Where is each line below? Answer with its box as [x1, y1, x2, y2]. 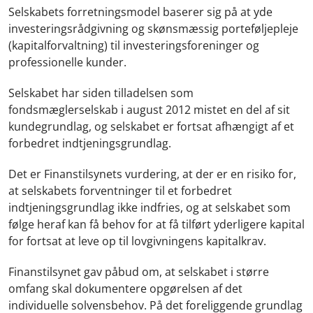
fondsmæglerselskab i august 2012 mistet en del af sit [8, 102, 290, 118]
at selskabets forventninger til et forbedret [8, 183, 232, 199]
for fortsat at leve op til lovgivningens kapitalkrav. [8, 233, 266, 249]
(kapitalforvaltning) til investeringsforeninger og [8, 38, 259, 54]
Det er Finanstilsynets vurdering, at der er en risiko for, [8, 166, 296, 182]
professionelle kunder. [8, 54, 126, 71]
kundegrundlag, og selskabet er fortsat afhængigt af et [8, 119, 294, 135]
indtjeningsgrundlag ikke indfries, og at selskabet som [8, 200, 291, 216]
